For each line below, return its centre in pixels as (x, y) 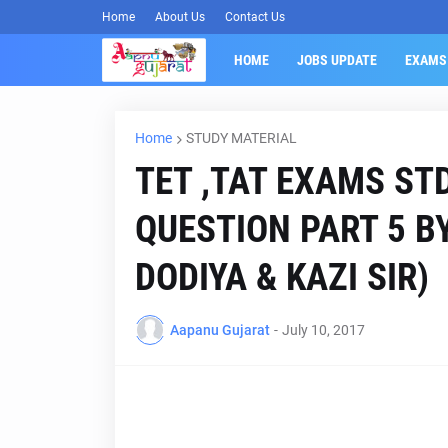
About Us (180, 17)
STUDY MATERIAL (241, 138)
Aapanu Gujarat (219, 329)
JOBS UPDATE (336, 60)
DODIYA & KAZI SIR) (281, 277)
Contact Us (255, 17)
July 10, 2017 (323, 329)
